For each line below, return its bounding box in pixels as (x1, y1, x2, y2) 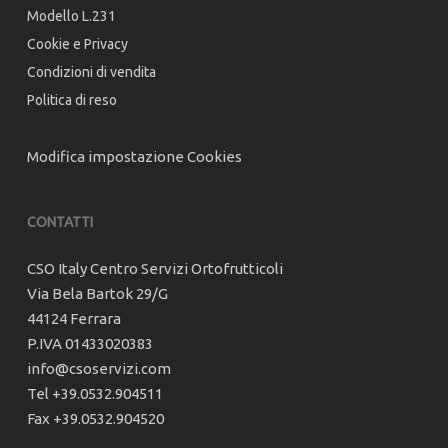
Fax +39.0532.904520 (26, 410, 164, 428)
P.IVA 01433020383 (26, 335, 153, 353)
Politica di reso (26, 92, 117, 109)
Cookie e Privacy (26, 36, 128, 53)
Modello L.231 (26, 8, 116, 25)
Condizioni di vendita (26, 64, 156, 81)
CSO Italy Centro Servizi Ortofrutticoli (26, 260, 283, 278)
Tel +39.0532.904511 (26, 385, 163, 403)
